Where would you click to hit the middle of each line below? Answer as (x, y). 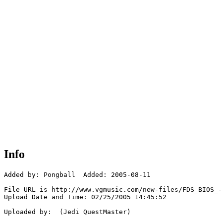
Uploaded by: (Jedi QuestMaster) (67, 212)
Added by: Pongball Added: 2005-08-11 (77, 175)
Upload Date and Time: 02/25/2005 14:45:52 (85, 197)
